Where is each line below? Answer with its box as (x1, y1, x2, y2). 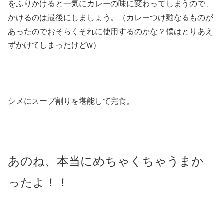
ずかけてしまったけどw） (8, 40, 101, 49)
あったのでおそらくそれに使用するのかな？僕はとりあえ (8, 27, 213, 36)
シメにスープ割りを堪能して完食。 (8, 97, 134, 106)
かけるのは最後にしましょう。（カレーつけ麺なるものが (8, 13, 213, 22)
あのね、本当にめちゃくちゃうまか (8, 154, 204, 168)
